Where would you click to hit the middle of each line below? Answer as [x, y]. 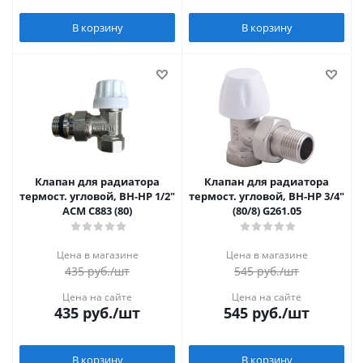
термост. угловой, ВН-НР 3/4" [267, 196]
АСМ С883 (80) [97, 211]
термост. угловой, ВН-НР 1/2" [97, 196]
